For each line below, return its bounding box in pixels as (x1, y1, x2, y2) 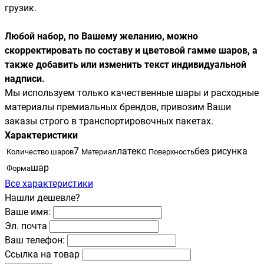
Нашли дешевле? (5, 192, 80, 203)
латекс (117, 145, 146, 157)
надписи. (5, 72, 45, 84)
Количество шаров (6, 147, 74, 156)
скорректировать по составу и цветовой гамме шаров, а (5, 44, 258, 56)
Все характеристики (5, 177, 93, 189)
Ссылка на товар (5, 248, 80, 260)
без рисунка (194, 145, 247, 157)
